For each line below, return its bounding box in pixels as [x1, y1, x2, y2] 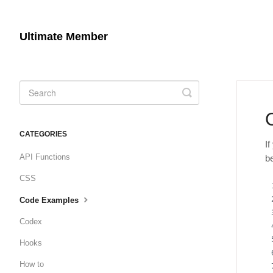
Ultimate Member [19, 30, 108, 43]
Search [186, 94, 222, 110]
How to [19, 260, 44, 269]
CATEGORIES [19, 130, 67, 138]
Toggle [186, 84, 219, 100]
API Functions [19, 152, 70, 161]
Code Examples [19, 196, 81, 205]
